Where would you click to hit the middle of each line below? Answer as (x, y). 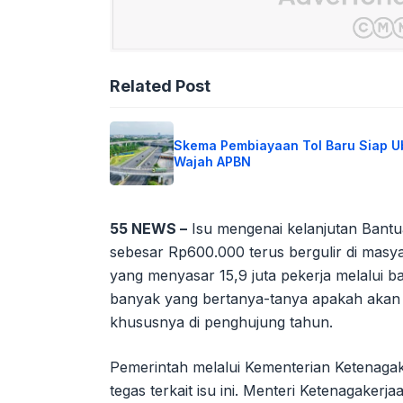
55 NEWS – (148, 229)
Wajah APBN (212, 161)
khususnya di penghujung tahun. (221, 322)
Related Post (160, 86)
